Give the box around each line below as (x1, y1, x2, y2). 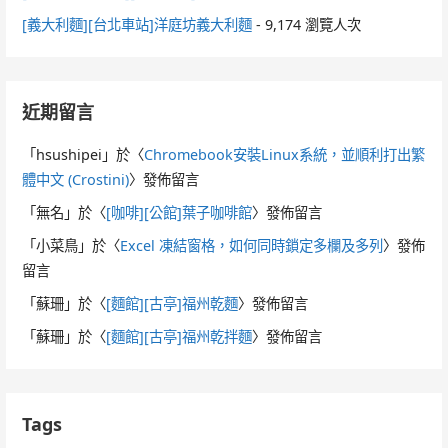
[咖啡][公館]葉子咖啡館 (106, 202, 253, 222)
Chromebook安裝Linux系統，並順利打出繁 (144, 144, 426, 164)
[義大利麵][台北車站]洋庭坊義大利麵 (22, 14, 253, 34)
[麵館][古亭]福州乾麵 (106, 293, 239, 313)
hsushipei (36, 144, 103, 164)
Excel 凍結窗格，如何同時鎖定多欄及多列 (120, 235, 384, 255)
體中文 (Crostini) (22, 169, 130, 189)
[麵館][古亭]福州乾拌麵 (106, 326, 253, 346)
